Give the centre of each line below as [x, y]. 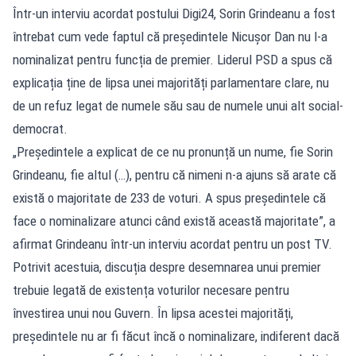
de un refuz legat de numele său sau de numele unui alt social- [178, 105]
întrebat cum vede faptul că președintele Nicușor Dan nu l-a [170, 36]
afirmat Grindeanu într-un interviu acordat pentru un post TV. [172, 244]
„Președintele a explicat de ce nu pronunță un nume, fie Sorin [173, 151]
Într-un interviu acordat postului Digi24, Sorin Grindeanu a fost [174, 13]
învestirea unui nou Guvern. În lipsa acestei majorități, [153, 313]
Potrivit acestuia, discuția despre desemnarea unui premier [167, 267]
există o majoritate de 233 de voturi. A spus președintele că [169, 197]
